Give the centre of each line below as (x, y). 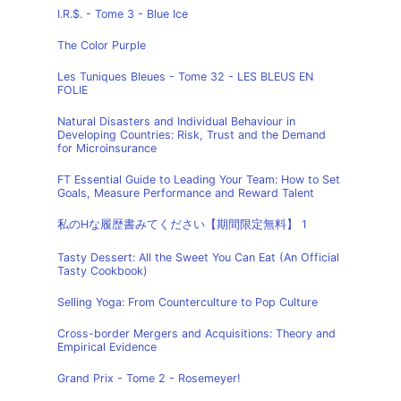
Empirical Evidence (107, 347)
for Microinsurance (107, 148)
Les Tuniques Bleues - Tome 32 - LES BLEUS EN (185, 77)
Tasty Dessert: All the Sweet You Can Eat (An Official (198, 257)
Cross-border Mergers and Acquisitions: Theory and (196, 333)
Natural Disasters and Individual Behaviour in (176, 121)
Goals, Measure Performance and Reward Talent (186, 193)
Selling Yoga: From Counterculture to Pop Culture (188, 302)
